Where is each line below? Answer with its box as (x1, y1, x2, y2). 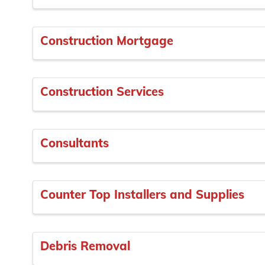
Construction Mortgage (40, 33, 173, 48)
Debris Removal (40, 238, 130, 253)
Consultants (40, 135, 109, 151)
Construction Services (40, 84, 164, 99)
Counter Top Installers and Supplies (40, 186, 244, 202)
